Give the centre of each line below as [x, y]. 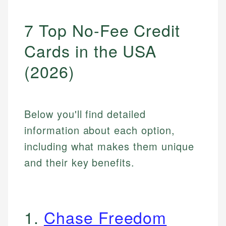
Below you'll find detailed [85, 114]
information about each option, [100, 130]
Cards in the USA [91, 51]
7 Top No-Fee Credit [102, 30]
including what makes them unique [109, 146]
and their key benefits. [80, 162]
